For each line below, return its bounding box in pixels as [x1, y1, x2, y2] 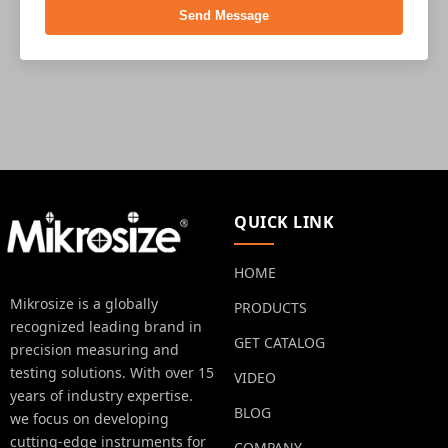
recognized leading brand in [10, 317, 202, 336]
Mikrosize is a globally [10, 294, 158, 313]
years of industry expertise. [10, 386, 193, 405]
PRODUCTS [234, 298, 307, 317]
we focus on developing [10, 409, 169, 428]
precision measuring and [10, 340, 179, 359]
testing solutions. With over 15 [10, 363, 214, 382]
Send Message [179, 8, 269, 23]
